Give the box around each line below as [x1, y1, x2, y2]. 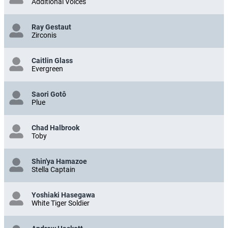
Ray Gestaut [32, 22, 71, 31]
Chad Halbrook [32, 123, 79, 132]
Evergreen [32, 64, 63, 73]
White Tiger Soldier [32, 198, 90, 207]
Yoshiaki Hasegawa [32, 190, 95, 199]
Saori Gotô [32, 90, 66, 98]
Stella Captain [32, 165, 75, 174]
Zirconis [32, 31, 56, 39]
